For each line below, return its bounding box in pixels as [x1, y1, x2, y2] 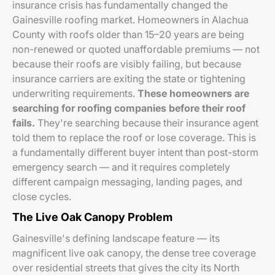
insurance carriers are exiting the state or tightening [12, 72, 246, 85]
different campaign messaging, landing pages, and [12, 176, 242, 188]
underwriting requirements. [12, 87, 137, 99]
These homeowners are [137, 87, 249, 99]
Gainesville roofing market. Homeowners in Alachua [12, 14, 249, 26]
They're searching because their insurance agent [35, 117, 258, 129]
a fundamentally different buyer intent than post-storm [12, 146, 258, 158]
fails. [12, 117, 35, 129]
